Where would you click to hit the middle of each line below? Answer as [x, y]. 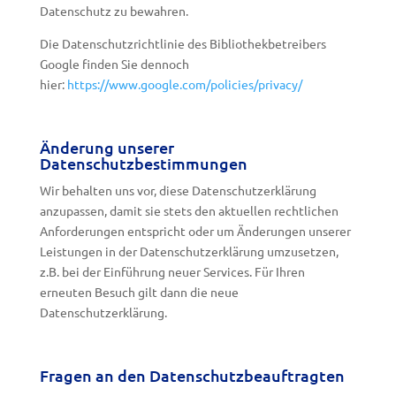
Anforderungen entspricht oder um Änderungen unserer [195, 231]
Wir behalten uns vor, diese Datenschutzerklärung [178, 190]
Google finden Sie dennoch [114, 64]
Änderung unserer [107, 147]
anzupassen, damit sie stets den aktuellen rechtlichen [189, 210]
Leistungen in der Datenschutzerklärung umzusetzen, [189, 251]
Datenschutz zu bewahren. [114, 11]
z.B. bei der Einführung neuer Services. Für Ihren [172, 271]
